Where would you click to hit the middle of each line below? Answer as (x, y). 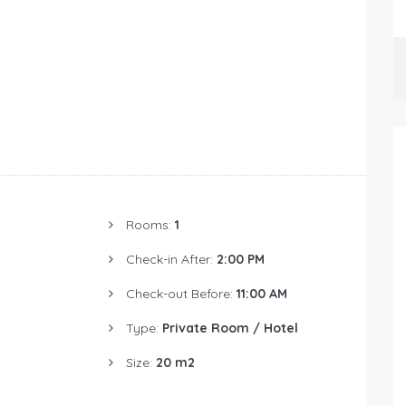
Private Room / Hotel (230, 328)
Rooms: (150, 224)
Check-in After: (171, 259)
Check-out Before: (181, 293)
